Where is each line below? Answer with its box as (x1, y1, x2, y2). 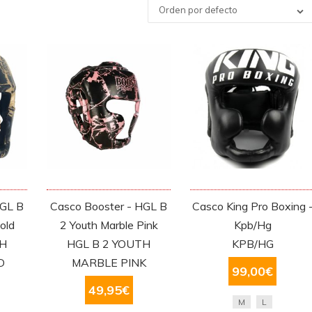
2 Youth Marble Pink (59, 217, 158, 232)
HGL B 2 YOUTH (67, 236, 151, 251)
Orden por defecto (159, 4, 237, 15)
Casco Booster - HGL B (50, 198, 168, 213)
